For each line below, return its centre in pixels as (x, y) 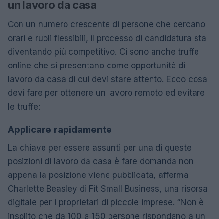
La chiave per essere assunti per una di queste (100, 147)
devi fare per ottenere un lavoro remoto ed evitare (106, 93)
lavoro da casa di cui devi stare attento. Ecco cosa (108, 79)
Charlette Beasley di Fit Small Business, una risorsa (108, 188)
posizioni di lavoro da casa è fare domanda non (101, 161)
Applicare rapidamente (60, 130)
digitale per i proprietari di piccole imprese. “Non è (106, 202)
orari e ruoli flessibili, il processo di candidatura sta (107, 38)
